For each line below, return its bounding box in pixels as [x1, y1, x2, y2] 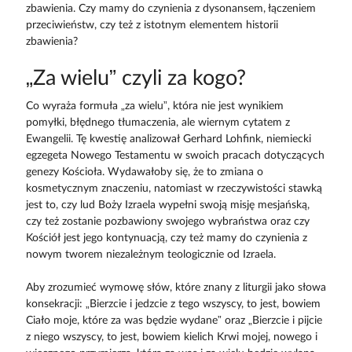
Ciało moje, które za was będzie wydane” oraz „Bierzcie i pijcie [25, 315, 322, 327]
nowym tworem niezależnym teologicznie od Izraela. [25, 249, 276, 261]
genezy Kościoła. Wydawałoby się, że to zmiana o [25, 167, 263, 178]
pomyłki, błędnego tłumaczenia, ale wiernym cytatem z [25, 117, 290, 129]
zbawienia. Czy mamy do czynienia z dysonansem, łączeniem [25, 3, 316, 15]
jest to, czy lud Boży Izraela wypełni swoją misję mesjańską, [25, 200, 310, 211]
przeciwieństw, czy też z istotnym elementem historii [25, 20, 278, 31]
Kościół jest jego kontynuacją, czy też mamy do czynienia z [25, 233, 307, 244]
